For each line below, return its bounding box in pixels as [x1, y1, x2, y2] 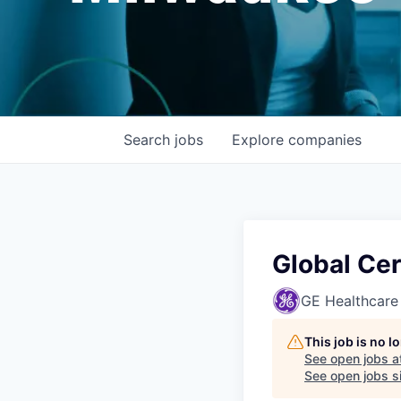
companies [288, 130, 362, 149]
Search [124, 130, 175, 149]
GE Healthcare [301, 291, 398, 310]
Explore [232, 130, 288, 149]
